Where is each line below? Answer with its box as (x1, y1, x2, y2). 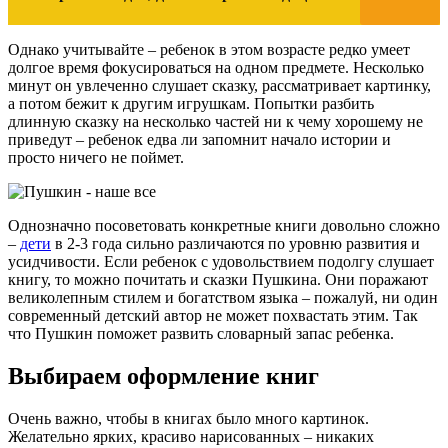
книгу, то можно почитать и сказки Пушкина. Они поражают (8, 271, 428, 289)
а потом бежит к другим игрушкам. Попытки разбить (8, 95, 374, 113)
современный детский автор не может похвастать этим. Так (8, 307, 418, 325)
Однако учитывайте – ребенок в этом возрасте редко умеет (8, 41, 410, 59)
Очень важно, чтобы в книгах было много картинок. (8, 410, 369, 428)
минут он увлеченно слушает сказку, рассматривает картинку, (8, 77, 431, 95)
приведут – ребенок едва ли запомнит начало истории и (8, 131, 391, 149)
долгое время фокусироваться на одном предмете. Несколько (8, 59, 424, 77)
